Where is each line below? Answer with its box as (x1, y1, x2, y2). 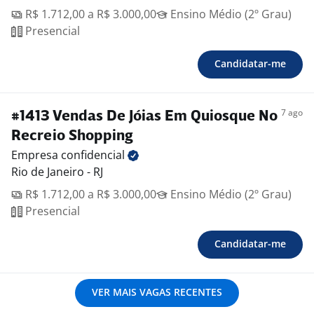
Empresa (11, 147, 61, 163)
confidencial (61, 147, 128, 163)
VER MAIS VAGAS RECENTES (92, 285, 222, 299)
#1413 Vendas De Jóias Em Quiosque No (11, 109, 278, 125)
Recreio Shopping (11, 129, 133, 144)
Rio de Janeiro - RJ (11, 164, 103, 180)
